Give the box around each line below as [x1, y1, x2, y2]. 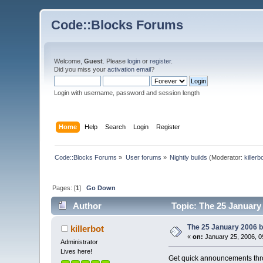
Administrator [60, 238, 99, 246]
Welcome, [54, 58, 85, 65]
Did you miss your [54, 66, 108, 73]
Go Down [86, 184, 116, 191]
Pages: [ [52, 184, 76, 191]
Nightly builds [170, 153, 208, 161]
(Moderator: [207, 153, 245, 161]
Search [104, 123, 126, 130]
